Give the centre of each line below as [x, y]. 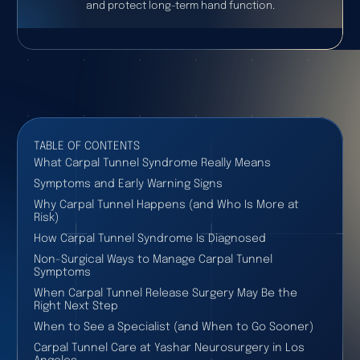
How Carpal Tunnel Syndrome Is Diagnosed [149, 238]
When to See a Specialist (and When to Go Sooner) [173, 327]
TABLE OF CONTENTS [86, 146]
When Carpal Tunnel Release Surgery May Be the [165, 293]
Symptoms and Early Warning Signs [128, 184]
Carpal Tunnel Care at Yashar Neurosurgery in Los [169, 348]
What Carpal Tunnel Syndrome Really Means [152, 163]
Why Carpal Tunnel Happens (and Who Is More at [166, 205]
